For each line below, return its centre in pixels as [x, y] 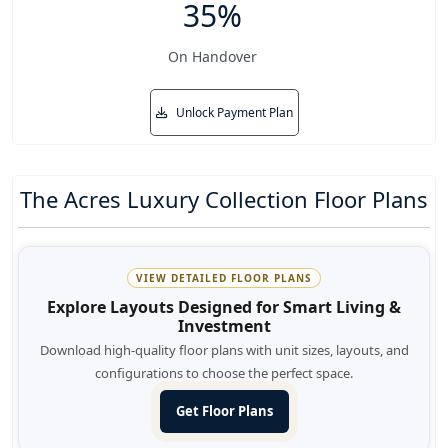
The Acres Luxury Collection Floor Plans [224, 199]
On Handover [212, 57]
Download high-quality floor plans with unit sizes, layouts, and [224, 350]
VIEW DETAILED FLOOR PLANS [224, 278]
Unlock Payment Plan [232, 113]
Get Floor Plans [224, 411]
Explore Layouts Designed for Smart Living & [224, 307]
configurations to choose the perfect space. [224, 373]
